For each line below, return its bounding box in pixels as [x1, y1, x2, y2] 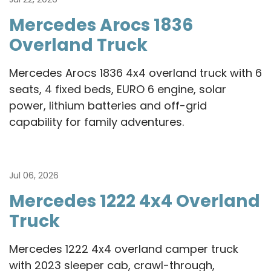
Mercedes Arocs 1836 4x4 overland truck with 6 [9, 65, 262, 80]
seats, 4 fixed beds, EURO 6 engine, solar [9, 81, 226, 97]
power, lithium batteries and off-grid [9, 97, 207, 113]
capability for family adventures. [9, 114, 184, 129]
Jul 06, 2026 [9, 169, 61, 181]
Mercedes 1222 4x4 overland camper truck [9, 241, 238, 256]
